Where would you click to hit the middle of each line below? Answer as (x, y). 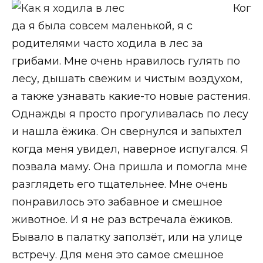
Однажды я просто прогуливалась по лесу (130, 114)
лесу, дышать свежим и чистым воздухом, (127, 79)
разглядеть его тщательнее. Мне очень (120, 184)
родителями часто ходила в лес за (107, 43)
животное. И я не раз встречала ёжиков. (122, 220)
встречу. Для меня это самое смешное (118, 255)
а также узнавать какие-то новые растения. (131, 96)
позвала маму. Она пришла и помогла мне (129, 167)
